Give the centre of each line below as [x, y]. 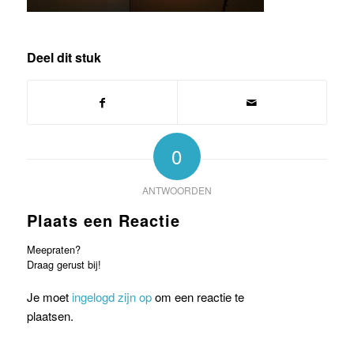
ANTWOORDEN [177, 190]
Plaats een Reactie [103, 220]
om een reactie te [198, 296]
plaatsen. [50, 315]
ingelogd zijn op [111, 296]
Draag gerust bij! [64, 264]
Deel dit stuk [64, 57]
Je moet [49, 296]
